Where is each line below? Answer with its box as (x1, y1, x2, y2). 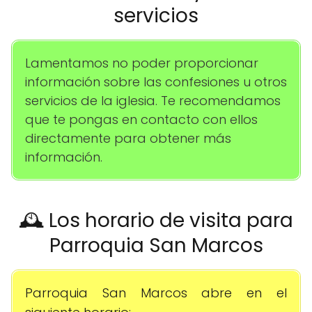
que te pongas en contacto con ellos (25, 111, 258, 129)
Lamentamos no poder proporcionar (25, 54, 258, 72)
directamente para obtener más (25, 130, 231, 148)
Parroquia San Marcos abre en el (25, 284, 287, 302)
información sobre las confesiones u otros (25, 73, 287, 91)
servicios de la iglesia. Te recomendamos (25, 92, 281, 110)
